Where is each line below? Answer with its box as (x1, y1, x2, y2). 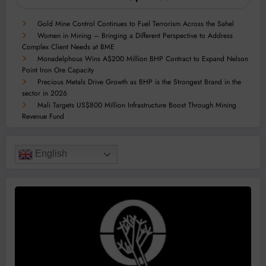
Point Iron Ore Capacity (22, 64, 94, 75)
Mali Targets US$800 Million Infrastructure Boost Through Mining (37, 99, 236, 110)
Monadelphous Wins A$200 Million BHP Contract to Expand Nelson (37, 53, 248, 64)
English (33, 148, 67, 159)
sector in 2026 (22, 87, 67, 99)
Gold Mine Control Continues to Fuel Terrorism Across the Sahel (37, 18, 234, 29)
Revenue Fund (22, 110, 64, 122)
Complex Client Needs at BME (22, 41, 115, 52)
